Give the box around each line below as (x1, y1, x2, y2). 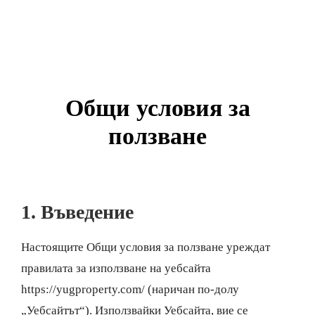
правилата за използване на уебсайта (21, 262, 211, 275)
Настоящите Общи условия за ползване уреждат (21, 240, 270, 254)
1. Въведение (21, 201, 134, 223)
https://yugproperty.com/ (21, 283, 145, 296)
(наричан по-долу (145, 283, 239, 296)
